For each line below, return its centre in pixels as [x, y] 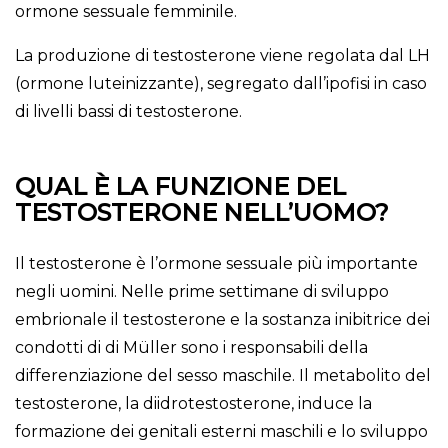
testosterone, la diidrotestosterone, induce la [193, 404]
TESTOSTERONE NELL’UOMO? [202, 213]
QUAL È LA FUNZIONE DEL [180, 187]
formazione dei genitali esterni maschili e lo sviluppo [221, 432]
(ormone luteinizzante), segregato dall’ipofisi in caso [221, 84]
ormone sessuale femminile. [126, 12]
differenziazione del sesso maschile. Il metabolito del [223, 376]
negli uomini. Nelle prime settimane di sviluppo [202, 292]
